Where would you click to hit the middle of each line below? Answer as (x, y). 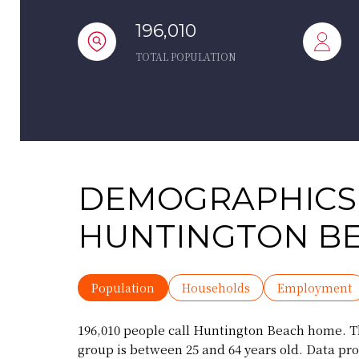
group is (104, 349)
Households (216, 288)
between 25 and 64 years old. (216, 349)
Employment (315, 288)
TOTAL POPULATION (186, 56)
